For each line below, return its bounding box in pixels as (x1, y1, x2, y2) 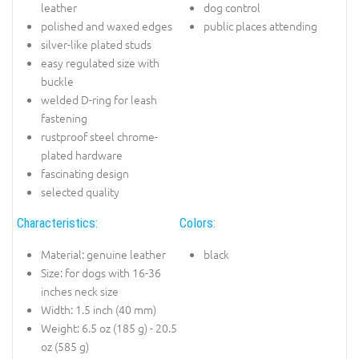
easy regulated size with (41, 54, 159, 71)
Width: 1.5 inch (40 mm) (41, 301, 156, 317)
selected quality (41, 183, 119, 200)
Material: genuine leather (41, 245, 166, 262)
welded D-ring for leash (41, 91, 157, 107)
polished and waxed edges (41, 17, 172, 34)
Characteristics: (17, 215, 98, 232)
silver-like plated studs (41, 35, 151, 52)
